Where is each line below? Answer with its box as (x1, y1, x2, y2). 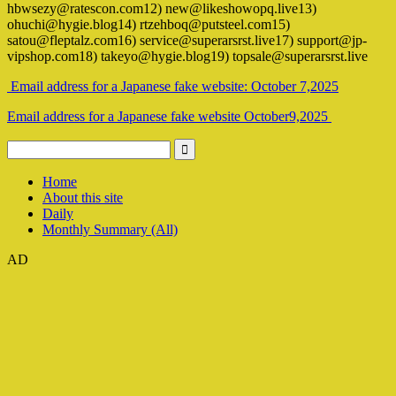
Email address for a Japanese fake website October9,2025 (7, 108, 328, 124)
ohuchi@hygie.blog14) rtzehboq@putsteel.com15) (7, 16, 290, 32)
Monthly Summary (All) (42, 221, 178, 237)
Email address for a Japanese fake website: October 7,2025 (11, 78, 339, 94)
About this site (42, 189, 123, 205)
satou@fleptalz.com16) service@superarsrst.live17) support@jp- (7, 32, 367, 48)
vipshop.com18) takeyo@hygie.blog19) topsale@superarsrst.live (7, 48, 368, 64)
